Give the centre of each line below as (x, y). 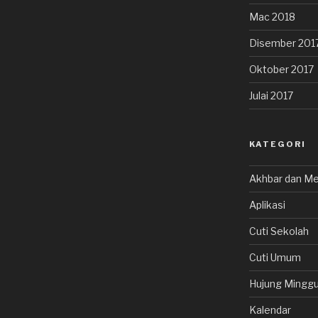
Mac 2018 (272, 16)
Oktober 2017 (281, 69)
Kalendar (270, 309)
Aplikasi (267, 204)
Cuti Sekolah (279, 231)
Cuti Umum (275, 257)
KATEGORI (277, 144)
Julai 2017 (271, 95)
